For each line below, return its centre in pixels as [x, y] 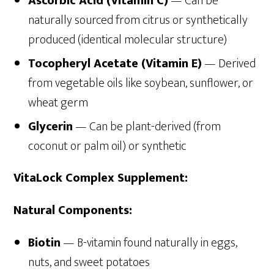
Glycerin [51, 127]
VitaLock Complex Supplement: [101, 178]
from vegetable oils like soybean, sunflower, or [141, 83]
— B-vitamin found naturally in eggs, [149, 243]
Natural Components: [73, 211]
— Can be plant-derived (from [147, 127]
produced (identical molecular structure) [128, 40]
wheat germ [58, 103]
